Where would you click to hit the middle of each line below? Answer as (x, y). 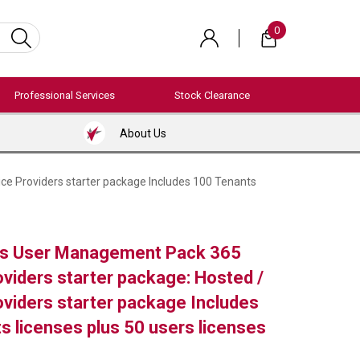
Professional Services (64, 95)
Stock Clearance (212, 95)
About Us (143, 133)
